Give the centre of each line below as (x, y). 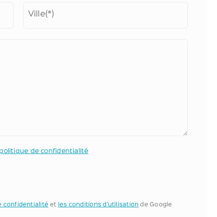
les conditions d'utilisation (98, 205)
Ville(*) (41, 14)
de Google (155, 205)
